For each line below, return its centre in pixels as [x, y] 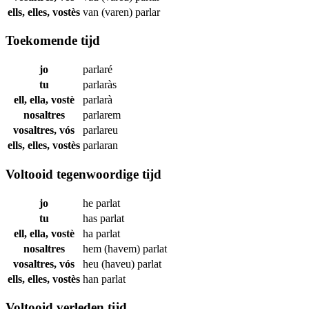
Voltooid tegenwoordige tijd [83, 174]
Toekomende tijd [53, 41]
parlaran [100, 146]
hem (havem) [113, 248]
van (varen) [109, 12]
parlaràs [100, 85]
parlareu [100, 130]
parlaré [98, 70]
